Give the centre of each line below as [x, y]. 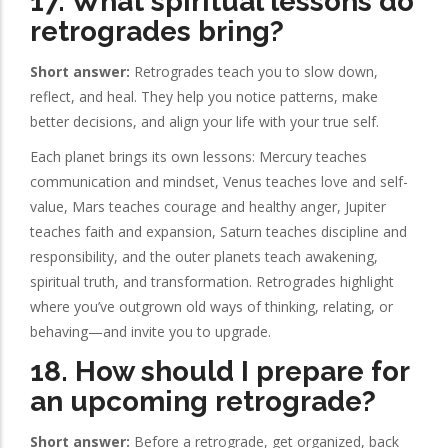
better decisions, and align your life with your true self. [204, 122]
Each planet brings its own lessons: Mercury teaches [198, 157]
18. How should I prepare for [219, 371]
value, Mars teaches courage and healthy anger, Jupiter [208, 207]
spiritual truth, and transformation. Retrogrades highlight [212, 282]
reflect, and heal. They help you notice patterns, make [204, 97]
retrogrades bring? [157, 31]
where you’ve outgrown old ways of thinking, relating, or [211, 307]
